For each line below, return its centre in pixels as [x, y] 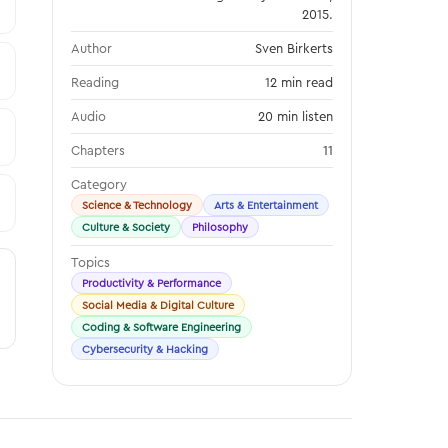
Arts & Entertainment [266, 205]
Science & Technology [137, 205]
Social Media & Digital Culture [158, 305]
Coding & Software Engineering [161, 327]
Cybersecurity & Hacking [145, 349]
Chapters [98, 150]
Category [99, 184]
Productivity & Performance [151, 283]
